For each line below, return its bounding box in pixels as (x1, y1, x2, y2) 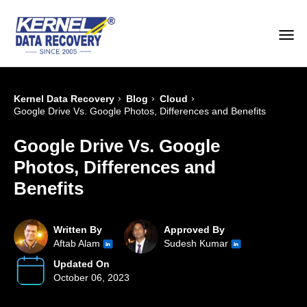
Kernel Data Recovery (14, 93, 114, 105)
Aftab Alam (53, 238, 100, 249)
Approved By (164, 224, 225, 236)
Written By (53, 224, 102, 236)
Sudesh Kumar (164, 238, 231, 249)
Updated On (53, 258, 110, 270)
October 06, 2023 (53, 272, 130, 284)
